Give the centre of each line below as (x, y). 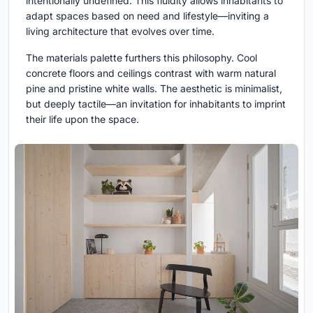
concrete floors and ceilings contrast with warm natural (151, 73)
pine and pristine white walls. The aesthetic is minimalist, (154, 88)
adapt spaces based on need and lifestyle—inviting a (147, 15)
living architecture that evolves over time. (120, 31)
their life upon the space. (82, 119)
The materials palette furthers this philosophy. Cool (141, 57)
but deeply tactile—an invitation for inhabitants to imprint (156, 103)
